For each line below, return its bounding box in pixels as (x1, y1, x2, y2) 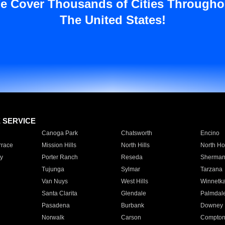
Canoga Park (41, 130, 78, 137)
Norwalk (41, 214, 64, 221)
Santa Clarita (41, 190, 77, 197)
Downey (200, 202, 223, 209)
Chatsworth (121, 130, 152, 137)
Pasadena (41, 202, 70, 209)
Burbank (121, 202, 144, 209)
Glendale (121, 190, 146, 197)
